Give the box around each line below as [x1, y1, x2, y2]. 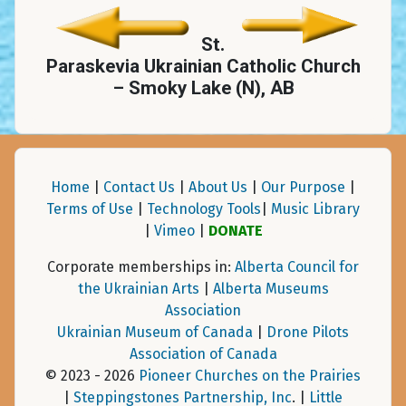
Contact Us [103, 179, 175, 197]
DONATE [208, 222, 263, 240]
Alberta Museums [212, 280, 329, 298]
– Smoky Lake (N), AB [111, 77, 295, 100]
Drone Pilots [266, 324, 349, 342]
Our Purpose [261, 179, 345, 197]
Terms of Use [46, 200, 133, 218]
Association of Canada [129, 345, 277, 363]
